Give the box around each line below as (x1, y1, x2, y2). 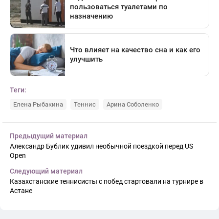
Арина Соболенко (107, 101, 159, 109)
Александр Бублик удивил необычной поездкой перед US (10, 142, 193, 151)
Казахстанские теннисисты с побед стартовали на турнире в (10, 177, 203, 186)
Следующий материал (10, 167, 83, 175)
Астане (10, 187, 32, 195)
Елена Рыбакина (13, 101, 63, 109)
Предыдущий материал (10, 132, 88, 140)
